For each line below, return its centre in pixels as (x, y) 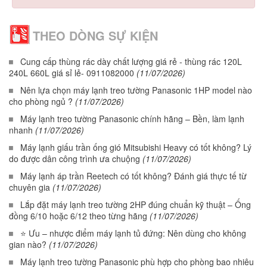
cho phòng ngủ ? (41, 101)
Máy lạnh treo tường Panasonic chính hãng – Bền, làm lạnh (132, 119)
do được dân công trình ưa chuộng (74, 159)
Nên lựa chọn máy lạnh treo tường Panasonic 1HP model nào (136, 90)
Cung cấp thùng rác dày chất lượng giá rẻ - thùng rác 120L (131, 61)
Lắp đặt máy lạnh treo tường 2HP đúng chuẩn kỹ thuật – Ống (136, 204)
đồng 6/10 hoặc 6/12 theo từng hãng (78, 216)
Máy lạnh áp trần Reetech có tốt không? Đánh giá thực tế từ (133, 176)
